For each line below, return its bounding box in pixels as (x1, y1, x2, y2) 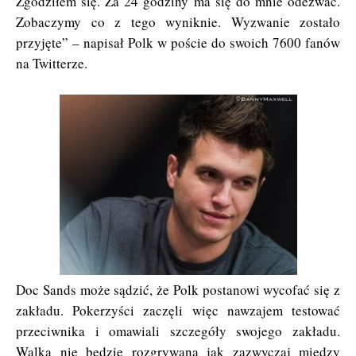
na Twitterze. (16, 53, 87, 72)
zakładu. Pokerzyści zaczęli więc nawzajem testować (16, 300, 340, 319)
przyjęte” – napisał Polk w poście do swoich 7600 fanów (16, 33, 340, 52)
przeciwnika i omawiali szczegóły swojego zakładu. (16, 321, 340, 340)
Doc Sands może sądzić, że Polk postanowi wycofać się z (16, 280, 340, 299)
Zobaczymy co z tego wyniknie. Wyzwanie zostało (16, 12, 340, 31)
